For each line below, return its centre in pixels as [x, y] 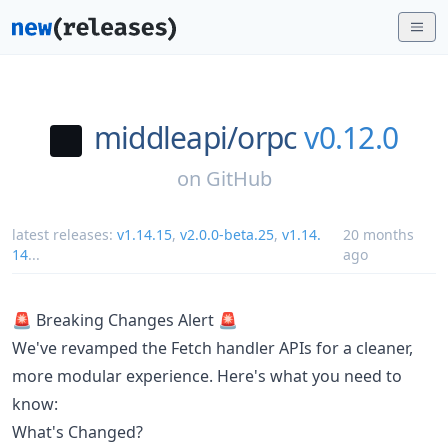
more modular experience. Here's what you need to [207, 375]
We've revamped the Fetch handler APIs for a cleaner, [212, 347]
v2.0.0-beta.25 [227, 234]
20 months [378, 234]
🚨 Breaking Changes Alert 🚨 [125, 319]
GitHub [238, 178]
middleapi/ [165, 137]
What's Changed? [77, 431]
